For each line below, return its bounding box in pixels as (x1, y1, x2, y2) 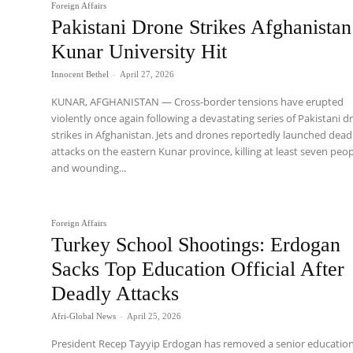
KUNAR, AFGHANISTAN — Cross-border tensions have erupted (51, 95, 344, 110)
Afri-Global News (51, 310, 117, 321)
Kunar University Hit (51, 40, 228, 64)
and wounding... (51, 161, 127, 176)
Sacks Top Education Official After (51, 257, 345, 281)
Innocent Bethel (51, 69, 110, 80)
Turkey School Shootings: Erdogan (51, 232, 341, 256)
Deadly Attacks (51, 281, 180, 305)
